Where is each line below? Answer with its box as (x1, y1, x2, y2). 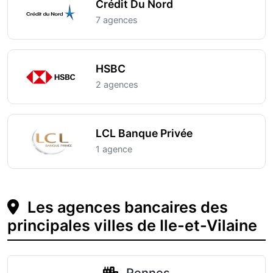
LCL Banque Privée (96, 127, 193, 140)
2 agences (96, 79, 138, 90)
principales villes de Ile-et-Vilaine (7, 216, 257, 235)
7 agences (96, 15, 138, 25)
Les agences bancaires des (24, 198, 228, 216)
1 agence (96, 144, 132, 154)
